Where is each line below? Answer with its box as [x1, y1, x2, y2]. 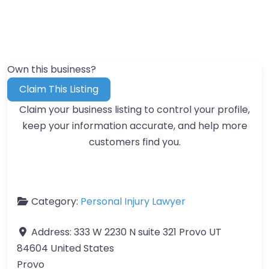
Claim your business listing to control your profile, [19, 102, 250, 116]
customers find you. [88, 134, 181, 149]
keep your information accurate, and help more [22, 118, 247, 133]
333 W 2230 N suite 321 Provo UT [74, 225, 222, 239]
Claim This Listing [19, 82, 99, 96]
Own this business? [7, 62, 96, 76]
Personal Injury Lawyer [80, 194, 186, 208]
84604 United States [17, 241, 114, 255]
